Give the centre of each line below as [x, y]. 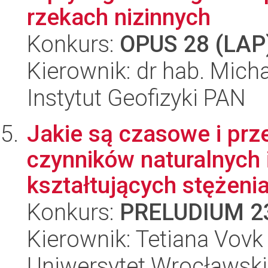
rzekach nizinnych [119, 17]
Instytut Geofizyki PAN [136, 98]
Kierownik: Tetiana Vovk [145, 239]
